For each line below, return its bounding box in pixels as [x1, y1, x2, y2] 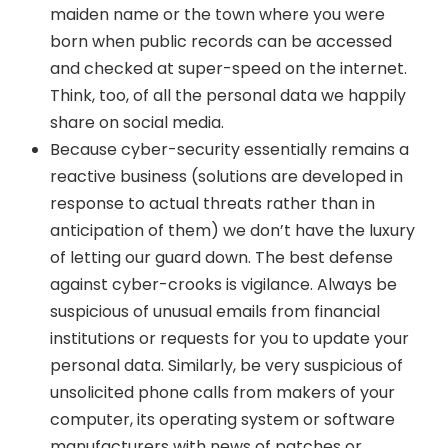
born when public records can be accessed [50, 29, 392, 53]
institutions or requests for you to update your [50, 326, 409, 350]
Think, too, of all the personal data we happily [50, 83, 406, 107]
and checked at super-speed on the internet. [50, 56, 407, 80]
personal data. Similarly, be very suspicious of [50, 353, 403, 377]
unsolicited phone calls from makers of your [50, 380, 395, 404]
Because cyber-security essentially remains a [50, 137, 409, 161]
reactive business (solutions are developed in [50, 164, 403, 188]
